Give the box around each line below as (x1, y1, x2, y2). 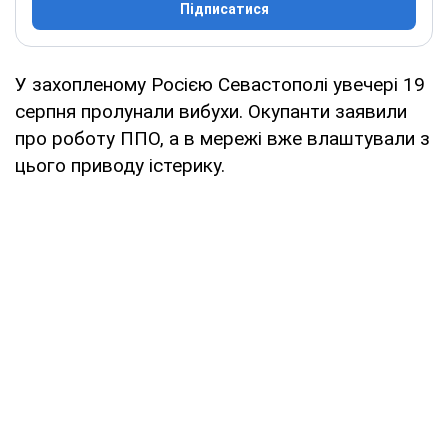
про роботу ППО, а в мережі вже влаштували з (15, 126, 430, 150)
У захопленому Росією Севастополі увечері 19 (15, 72, 425, 96)
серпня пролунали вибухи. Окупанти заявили (15, 99, 407, 123)
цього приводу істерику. (15, 153, 225, 177)
